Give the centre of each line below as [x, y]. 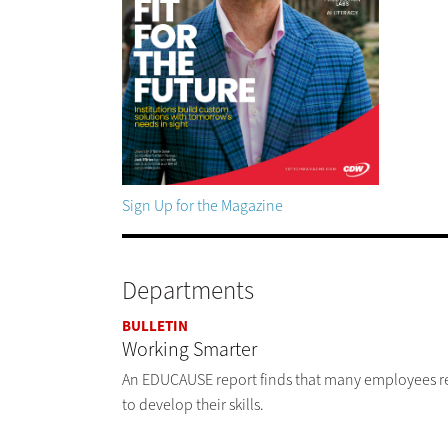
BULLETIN [155, 326]
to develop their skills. [193, 405]
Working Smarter [189, 350]
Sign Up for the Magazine [202, 206]
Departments [188, 291]
